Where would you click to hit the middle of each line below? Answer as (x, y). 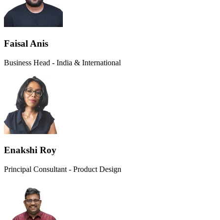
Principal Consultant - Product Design (63, 169)
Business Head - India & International (62, 62)
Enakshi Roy (30, 150)
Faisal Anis (26, 43)
